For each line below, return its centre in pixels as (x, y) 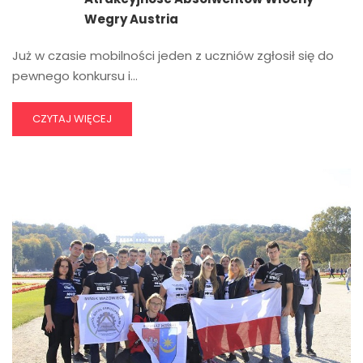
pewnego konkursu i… (75, 76)
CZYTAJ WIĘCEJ (72, 119)
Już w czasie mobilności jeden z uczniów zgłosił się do (173, 56)
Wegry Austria (131, 19)
